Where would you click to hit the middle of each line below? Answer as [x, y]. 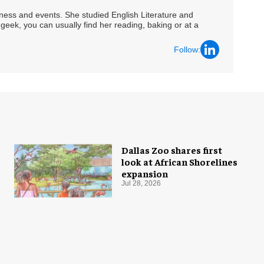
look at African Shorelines [179, 162]
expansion [145, 174]
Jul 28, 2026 [141, 184]
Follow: [187, 49]
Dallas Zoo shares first [172, 150]
